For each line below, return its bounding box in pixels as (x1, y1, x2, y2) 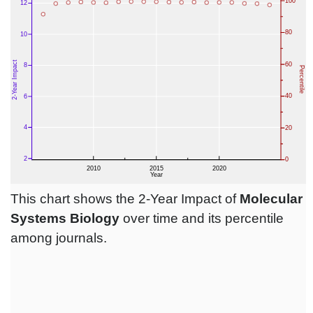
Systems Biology (10, 211, 119, 226)
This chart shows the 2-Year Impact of (10, 191, 240, 207)
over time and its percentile (119, 211, 284, 226)
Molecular (240, 191, 303, 207)
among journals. (10, 231, 107, 246)
